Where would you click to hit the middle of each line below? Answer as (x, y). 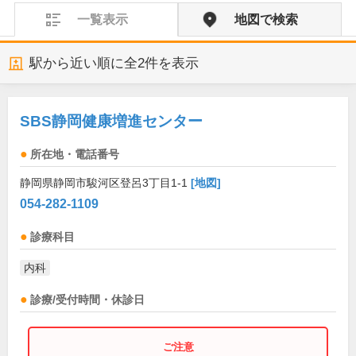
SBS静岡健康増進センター (111, 121)
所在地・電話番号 (75, 155)
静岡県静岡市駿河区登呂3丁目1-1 (105, 183)
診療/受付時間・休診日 (87, 300)
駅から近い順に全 (83, 63)
